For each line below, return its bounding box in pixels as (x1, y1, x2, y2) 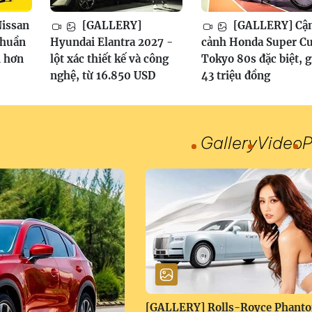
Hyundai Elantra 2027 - (50, 36, 173, 49)
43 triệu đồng (201, 69, 270, 83)
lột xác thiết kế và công (50, 52, 169, 66)
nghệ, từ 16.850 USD (50, 69, 156, 83)
